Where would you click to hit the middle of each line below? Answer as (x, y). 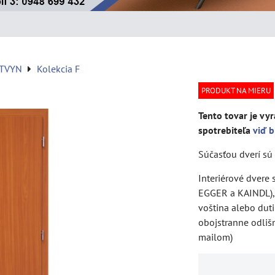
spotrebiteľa (226, 130)
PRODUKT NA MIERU (236, 91)
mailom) (215, 237)
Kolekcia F (58, 69)
